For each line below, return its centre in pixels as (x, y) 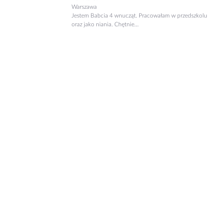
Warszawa (84, 7)
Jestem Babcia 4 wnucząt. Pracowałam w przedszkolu (139, 16)
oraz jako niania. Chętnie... (105, 24)
